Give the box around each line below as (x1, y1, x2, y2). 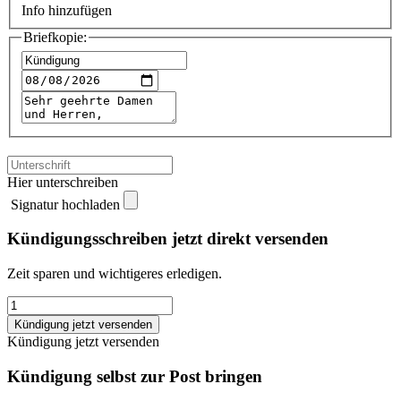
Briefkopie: (23, 30, 87, 46)
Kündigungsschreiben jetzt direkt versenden (7, 229, 328, 249)
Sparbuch (6, 295, 60, 311)
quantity (6, 328, 52, 344)
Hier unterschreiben (7, 174, 118, 190)
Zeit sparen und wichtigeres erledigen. (7, 266, 222, 282)
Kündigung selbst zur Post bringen (7, 366, 262, 386)
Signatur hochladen (11, 196, 124, 212)
